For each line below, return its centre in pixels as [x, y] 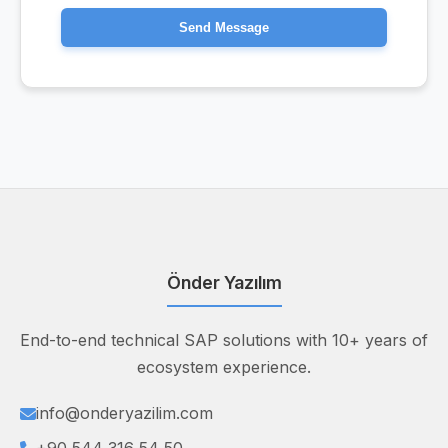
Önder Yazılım [224, 282]
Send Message [224, 27]
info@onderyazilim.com [124, 413]
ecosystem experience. [224, 367]
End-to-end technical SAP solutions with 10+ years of [224, 340]
